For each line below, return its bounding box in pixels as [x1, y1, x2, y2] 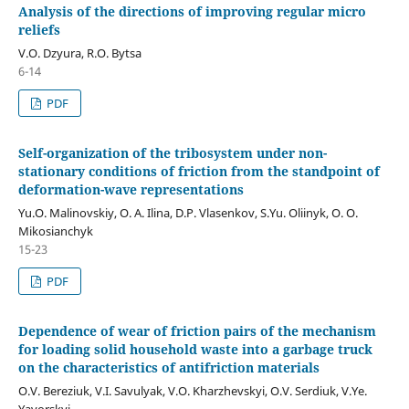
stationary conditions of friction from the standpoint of [17, 162, 380, 180]
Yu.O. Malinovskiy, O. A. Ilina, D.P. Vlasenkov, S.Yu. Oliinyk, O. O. [17, 204, 358, 221]
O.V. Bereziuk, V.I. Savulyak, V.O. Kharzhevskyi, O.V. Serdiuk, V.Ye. [17, 382, 367, 399]
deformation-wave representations [17, 180, 244, 198]
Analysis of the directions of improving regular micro [17, 2, 366, 20]
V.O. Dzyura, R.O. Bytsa [17, 44, 142, 61]
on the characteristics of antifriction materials [17, 358, 320, 376]
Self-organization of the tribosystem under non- [17, 143, 327, 162]
